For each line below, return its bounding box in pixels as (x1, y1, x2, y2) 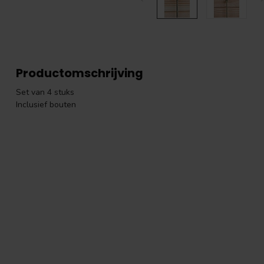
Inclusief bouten (16, 99, 76, 110)
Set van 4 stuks (16, 87, 74, 98)
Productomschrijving (16, 65, 143, 81)
